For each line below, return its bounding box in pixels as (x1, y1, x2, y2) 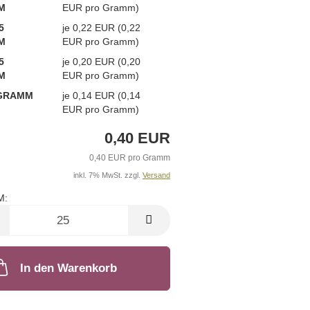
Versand (142, 171, 170, 180)
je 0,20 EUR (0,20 (62, 55, 140, 67)
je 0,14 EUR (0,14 (62, 89, 140, 101)
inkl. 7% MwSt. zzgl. (73, 171, 143, 180)
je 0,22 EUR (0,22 (62, 21, 140, 33)
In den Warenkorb (20, 262, 118, 275)
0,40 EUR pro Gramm (89, 153, 170, 163)
